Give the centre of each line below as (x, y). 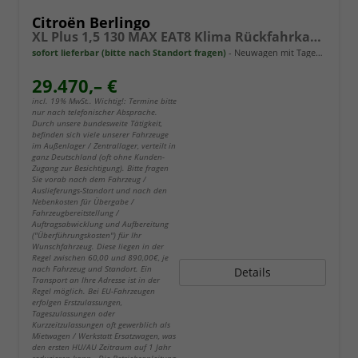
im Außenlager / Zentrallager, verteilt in (104, 146)
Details (253, 272)
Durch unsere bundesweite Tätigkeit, (97, 123)
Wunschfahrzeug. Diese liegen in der (98, 247)
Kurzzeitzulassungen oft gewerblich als (101, 325)
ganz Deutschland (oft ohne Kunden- (98, 157)
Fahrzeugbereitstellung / (76, 213)
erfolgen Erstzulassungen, (77, 302)
